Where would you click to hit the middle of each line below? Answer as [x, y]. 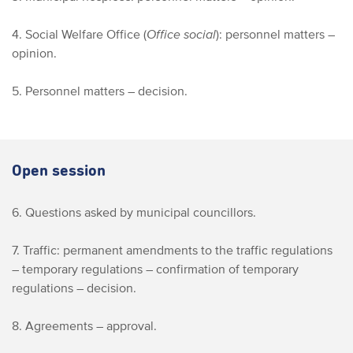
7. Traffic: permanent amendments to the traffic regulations [172, 250]
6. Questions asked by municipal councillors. [134, 212]
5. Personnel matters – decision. [100, 91]
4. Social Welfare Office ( [79, 34]
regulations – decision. [74, 288]
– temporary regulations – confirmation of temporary [155, 269]
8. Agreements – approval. [84, 325]
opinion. [34, 53]
